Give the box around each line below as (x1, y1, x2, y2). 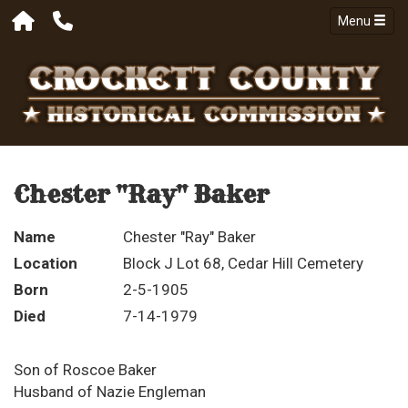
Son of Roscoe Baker (14, 361, 157, 380)
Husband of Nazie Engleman (14, 382, 206, 402)
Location (14, 254, 77, 273)
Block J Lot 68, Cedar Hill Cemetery (123, 254, 363, 273)
